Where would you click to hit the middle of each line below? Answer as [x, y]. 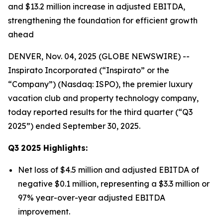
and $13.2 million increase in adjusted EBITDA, [97, 6]
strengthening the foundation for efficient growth [103, 20]
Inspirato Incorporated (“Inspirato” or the [89, 70]
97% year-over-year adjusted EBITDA [92, 198]
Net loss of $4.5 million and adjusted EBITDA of [109, 170]
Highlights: [64, 148]
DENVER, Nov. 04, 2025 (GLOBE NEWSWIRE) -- [99, 56]
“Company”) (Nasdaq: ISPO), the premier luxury [100, 84]
